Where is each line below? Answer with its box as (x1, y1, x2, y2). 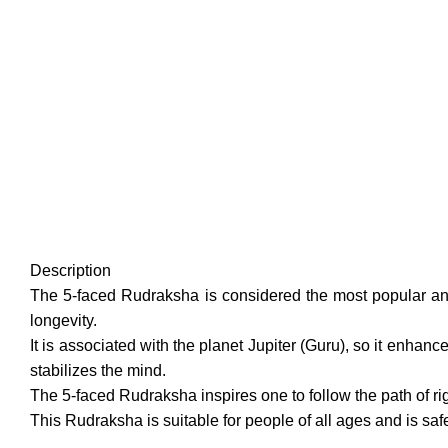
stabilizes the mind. (30, 362, 166, 379)
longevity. (30, 312, 97, 329)
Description (30, 262, 111, 279)
